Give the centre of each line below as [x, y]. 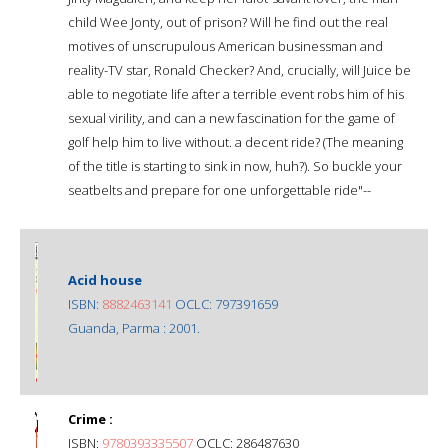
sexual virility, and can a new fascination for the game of [231, 117]
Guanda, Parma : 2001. [134, 327]
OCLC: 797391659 [225, 303]
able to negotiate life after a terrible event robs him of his [236, 93]
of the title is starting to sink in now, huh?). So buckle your [235, 165]
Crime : [90, 418]
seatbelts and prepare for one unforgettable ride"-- [219, 189]
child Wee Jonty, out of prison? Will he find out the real [228, 21]
